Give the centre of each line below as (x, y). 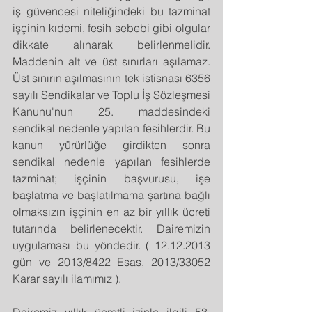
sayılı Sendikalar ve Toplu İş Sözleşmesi (111, 94)
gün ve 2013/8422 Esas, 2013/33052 (111, 262)
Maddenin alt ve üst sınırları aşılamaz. (111, 61)
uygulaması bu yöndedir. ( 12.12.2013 (111, 245)
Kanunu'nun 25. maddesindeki (111, 111)
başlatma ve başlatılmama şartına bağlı (111, 195)
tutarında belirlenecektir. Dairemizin (111, 228)
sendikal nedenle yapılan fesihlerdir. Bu (111, 128)
